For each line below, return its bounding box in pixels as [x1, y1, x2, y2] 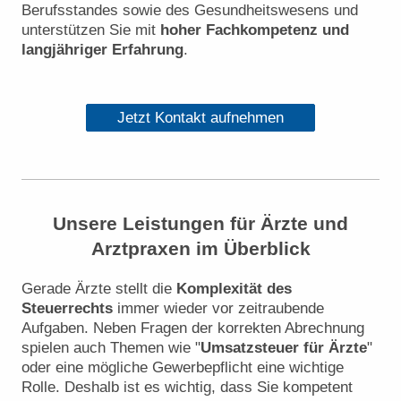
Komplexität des [176, 279, 292, 297]
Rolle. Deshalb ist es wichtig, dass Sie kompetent [21, 378, 353, 396]
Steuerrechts [21, 299, 113, 317]
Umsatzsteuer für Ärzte [200, 338, 367, 356]
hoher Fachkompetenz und [160, 21, 349, 39]
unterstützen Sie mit [21, 21, 160, 39]
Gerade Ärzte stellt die [21, 279, 176, 297]
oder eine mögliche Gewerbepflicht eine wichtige [21, 358, 344, 376]
